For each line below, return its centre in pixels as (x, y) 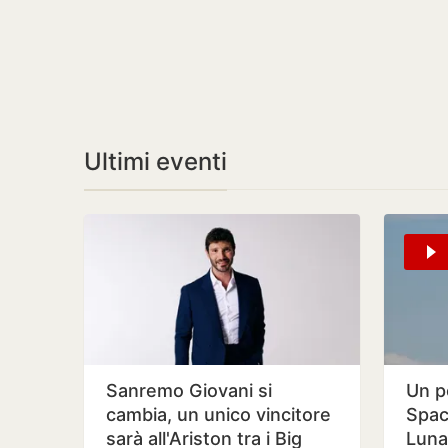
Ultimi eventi (155, 161)
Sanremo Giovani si (189, 390)
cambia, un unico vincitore (218, 414)
